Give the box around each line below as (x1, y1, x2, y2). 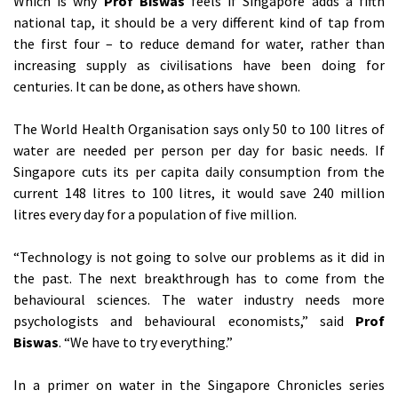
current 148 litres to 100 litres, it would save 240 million (13, 183, 385, 202)
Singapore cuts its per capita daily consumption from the (13, 162, 385, 180)
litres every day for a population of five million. (13, 204, 297, 223)
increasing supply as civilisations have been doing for (13, 55, 385, 74)
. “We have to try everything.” (59, 332, 233, 351)
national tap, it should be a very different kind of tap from (13, 12, 385, 31)
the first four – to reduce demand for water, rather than (13, 34, 385, 52)
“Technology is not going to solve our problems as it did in (13, 247, 385, 266)
